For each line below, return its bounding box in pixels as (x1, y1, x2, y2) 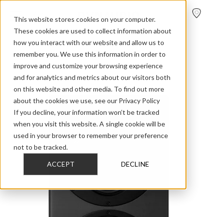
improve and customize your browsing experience (14, 62, 163, 70)
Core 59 (116, 47, 137, 53)
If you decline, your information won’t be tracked (14, 108, 159, 116)
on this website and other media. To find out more (14, 85, 164, 93)
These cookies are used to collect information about (14, 27, 171, 35)
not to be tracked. (14, 143, 68, 151)
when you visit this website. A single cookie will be (14, 120, 165, 128)
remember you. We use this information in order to (14, 50, 166, 58)
